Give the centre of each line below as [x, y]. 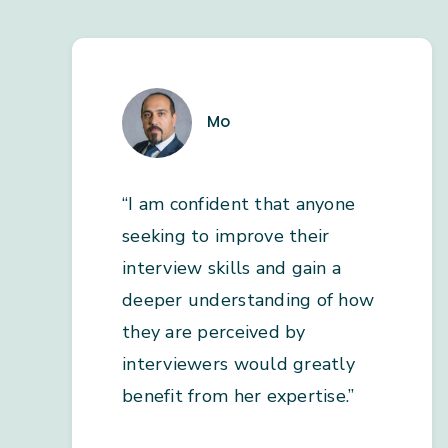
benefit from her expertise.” [238, 396]
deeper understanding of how [248, 300]
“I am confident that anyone [239, 204]
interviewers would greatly [239, 364]
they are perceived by [214, 332]
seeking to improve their [226, 236]
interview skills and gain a [232, 268]
